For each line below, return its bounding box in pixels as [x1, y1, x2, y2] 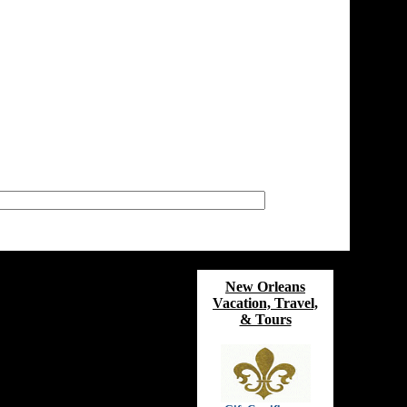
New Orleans [225, 279, 305, 294]
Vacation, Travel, [213, 295, 318, 311]
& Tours [239, 312, 292, 327]
